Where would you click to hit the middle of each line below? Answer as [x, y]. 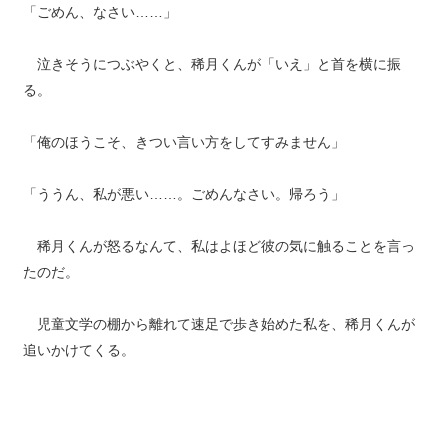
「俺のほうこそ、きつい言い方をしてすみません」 [183, 142]
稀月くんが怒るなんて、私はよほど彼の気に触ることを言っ [218, 246]
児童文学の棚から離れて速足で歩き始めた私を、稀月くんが [218, 324]
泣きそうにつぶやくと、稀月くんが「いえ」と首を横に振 [211, 64]
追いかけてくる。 [78, 350]
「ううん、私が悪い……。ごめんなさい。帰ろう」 [183, 194]
